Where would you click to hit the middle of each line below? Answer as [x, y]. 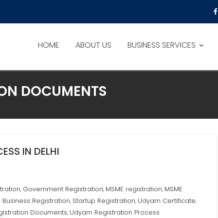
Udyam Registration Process [115, 212]
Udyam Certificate [167, 201]
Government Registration [63, 189]
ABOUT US [93, 45]
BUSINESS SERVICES [162, 45]
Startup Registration [104, 201]
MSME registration [134, 189]
